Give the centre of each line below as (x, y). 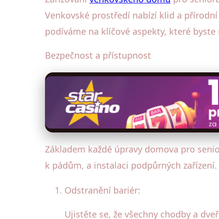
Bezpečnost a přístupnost (98, 55)
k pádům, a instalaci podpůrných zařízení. (131, 165)
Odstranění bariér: (102, 190)
